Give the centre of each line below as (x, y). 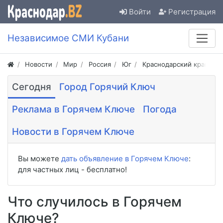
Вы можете (40, 159)
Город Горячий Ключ (107, 87)
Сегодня (32, 87)
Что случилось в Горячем (95, 202)
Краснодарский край (175, 64)
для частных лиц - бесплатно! (72, 170)
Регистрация (192, 11)
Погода (160, 110)
